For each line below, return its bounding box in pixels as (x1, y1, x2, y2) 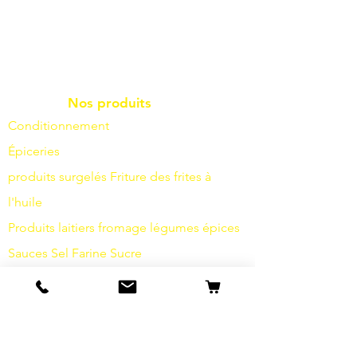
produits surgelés (8, 169, 107, 185)
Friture (110, 169, 147, 185)
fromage (98, 220, 147, 236)
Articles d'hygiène (8, 296, 110, 312)
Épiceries (8, 143, 60, 159)
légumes (150, 220, 199, 236)
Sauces (8, 245, 48, 261)
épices (202, 220, 240, 236)
